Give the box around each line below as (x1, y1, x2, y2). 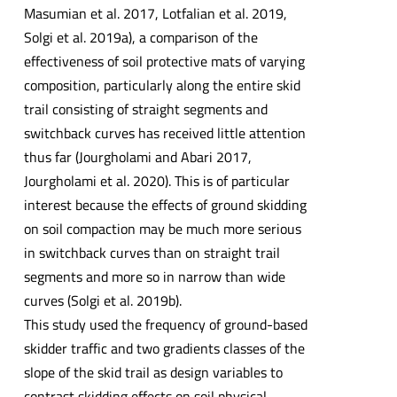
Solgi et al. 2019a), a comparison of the (23, 26, 258, 48)
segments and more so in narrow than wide (23, 265, 285, 287)
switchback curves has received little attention (23, 121, 306, 144)
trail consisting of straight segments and (23, 97, 268, 120)
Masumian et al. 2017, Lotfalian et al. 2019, (23, 2, 287, 24)
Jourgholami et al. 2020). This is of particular (23, 169, 290, 191)
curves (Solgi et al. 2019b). (23, 289, 182, 311)
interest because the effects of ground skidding (23, 193, 307, 215)
